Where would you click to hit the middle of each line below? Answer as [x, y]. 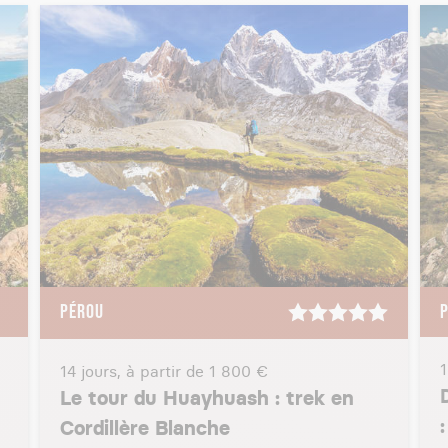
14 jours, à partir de [134, 371]
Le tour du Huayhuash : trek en [207, 398]
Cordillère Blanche [145, 428]
